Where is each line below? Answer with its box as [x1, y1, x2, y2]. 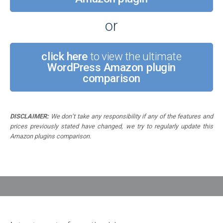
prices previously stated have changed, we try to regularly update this [10, 122, 213, 130]
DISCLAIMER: [10, 112, 49, 120]
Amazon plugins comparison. [10, 132, 91, 140]
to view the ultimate [87, 49, 182, 63]
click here [41, 49, 88, 63]
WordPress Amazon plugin [47, 60, 176, 74]
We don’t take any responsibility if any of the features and [49, 112, 213, 120]
